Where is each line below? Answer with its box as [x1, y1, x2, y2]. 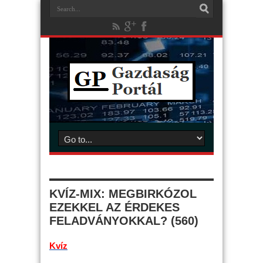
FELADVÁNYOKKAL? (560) [49, 214, 198, 227]
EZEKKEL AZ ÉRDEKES [49, 201, 180, 214]
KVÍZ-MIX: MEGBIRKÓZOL [49, 187, 197, 200]
